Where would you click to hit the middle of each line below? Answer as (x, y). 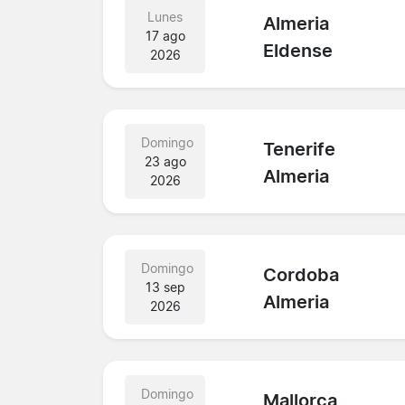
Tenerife (300, 150)
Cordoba (301, 275)
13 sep (165, 287)
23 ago (165, 161)
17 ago (165, 35)
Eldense (298, 51)
